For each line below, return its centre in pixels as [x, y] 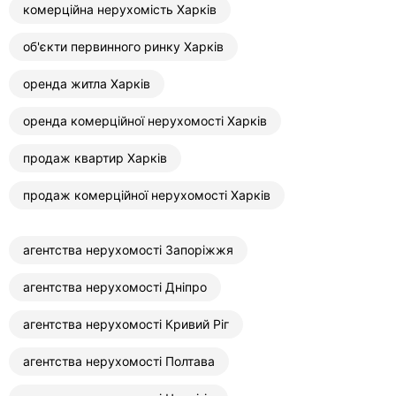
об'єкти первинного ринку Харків [123, 47]
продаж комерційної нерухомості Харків [147, 195]
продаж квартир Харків [95, 158]
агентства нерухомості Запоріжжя [128, 250]
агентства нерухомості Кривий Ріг [126, 324]
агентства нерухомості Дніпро [115, 287]
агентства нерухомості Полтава [119, 362]
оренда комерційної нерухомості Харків [145, 121]
